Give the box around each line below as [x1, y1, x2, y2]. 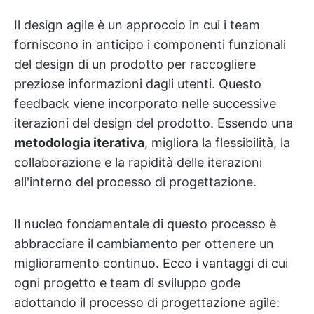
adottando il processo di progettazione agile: [14, 295, 280, 310]
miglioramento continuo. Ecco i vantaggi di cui [14, 256, 288, 271]
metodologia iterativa [14, 135, 144, 150]
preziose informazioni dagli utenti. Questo [14, 76, 261, 91]
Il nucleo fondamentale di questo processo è [14, 217, 276, 231]
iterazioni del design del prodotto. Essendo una [14, 116, 293, 130]
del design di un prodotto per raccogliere [14, 57, 256, 71]
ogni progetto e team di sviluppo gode [14, 275, 240, 290]
